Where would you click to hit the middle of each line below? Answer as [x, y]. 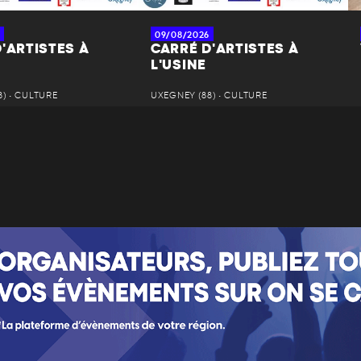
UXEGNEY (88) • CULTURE [209, 96]
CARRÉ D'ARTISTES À [225, 50]
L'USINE [178, 66]
